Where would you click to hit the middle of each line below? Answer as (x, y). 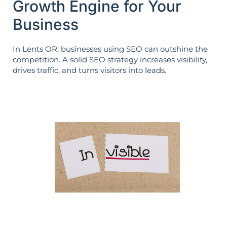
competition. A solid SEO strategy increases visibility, (110, 59)
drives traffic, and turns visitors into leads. (89, 70)
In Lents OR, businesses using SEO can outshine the (110, 49)
